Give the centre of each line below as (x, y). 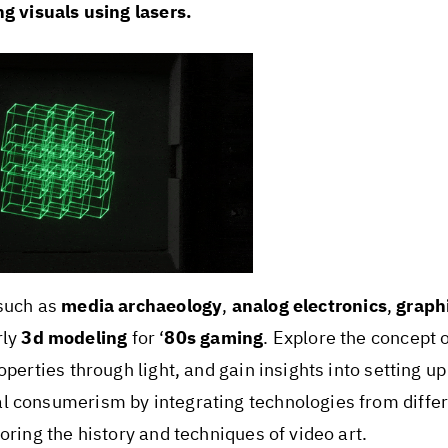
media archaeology (142, 306)
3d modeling (74, 338)
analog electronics (309, 306)
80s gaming (214, 338)
